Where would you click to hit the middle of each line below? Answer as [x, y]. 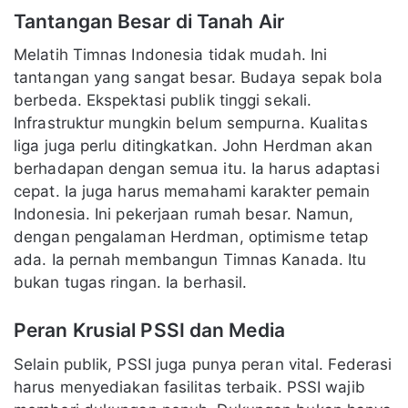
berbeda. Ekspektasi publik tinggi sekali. [163, 101]
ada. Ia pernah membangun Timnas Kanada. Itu [190, 260]
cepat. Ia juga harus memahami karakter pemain [192, 192]
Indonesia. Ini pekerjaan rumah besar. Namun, [184, 214]
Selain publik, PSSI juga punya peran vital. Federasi [203, 364]
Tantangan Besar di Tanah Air [149, 21]
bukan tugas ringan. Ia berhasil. [131, 283]
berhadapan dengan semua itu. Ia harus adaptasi [197, 169]
